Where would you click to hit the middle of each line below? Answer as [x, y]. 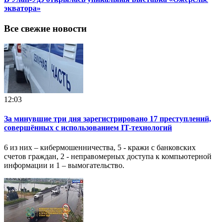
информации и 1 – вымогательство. [64, 165]
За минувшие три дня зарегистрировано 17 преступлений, [108, 119]
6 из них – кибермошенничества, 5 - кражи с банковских [100, 147]
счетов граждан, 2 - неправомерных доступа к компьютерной [108, 156]
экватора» [22, 8]
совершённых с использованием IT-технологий [88, 128]
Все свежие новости [45, 29]
